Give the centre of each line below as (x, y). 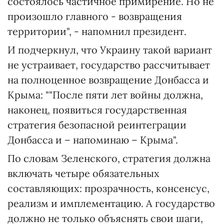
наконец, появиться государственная (97, 110)
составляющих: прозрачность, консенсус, (108, 188)
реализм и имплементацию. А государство (111, 203)
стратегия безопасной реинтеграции (97, 125)
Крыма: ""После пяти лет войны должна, (105, 95)
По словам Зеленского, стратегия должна (109, 158)
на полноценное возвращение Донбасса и (108, 80)
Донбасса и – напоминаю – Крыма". (93, 140)
